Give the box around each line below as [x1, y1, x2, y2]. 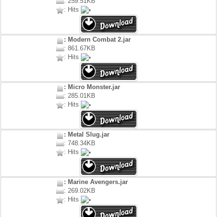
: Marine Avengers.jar [63, 178, 128, 186]
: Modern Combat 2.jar [63, 36, 131, 44]
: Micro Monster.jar [63, 83, 120, 91]
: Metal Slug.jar [63, 131, 109, 139]
